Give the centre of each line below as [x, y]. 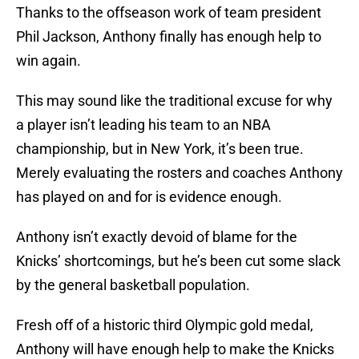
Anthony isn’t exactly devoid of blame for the [157, 237]
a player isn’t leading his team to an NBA [143, 125]
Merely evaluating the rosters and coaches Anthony [179, 173]
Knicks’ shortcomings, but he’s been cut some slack [178, 261]
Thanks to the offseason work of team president [169, 13]
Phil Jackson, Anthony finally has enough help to [169, 37]
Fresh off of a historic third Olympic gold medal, [165, 325]
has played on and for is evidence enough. [149, 197]
